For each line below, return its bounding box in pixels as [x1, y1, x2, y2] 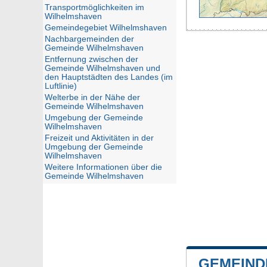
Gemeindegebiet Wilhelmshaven [45, 23, 167, 32]
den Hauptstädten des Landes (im [45, 73, 173, 82]
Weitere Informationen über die [45, 163, 162, 172]
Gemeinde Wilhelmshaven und [45, 64, 160, 73]
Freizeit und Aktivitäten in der [45, 133, 154, 142]
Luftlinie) [45, 82, 77, 91]
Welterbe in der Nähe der [45, 93, 140, 102]
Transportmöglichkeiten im [45, 3, 144, 12]
